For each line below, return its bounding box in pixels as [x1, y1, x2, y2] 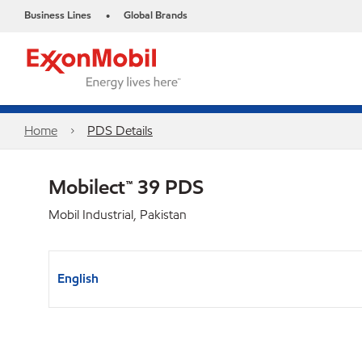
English [57, 270, 99, 287]
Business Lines [24, 8, 91, 23]
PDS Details [86, 122, 153, 139]
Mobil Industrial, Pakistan [48, 206, 187, 223]
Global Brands [124, 8, 187, 23]
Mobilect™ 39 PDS [48, 174, 204, 200]
